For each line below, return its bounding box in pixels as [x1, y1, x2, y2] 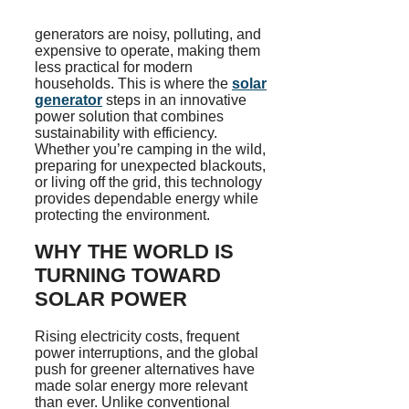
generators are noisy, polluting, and [35, 26, 261, 43]
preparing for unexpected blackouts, [35, 158, 266, 174]
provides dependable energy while [35, 191, 258, 207]
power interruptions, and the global [35, 344, 258, 361]
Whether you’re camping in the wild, [35, 142, 266, 158]
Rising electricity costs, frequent [35, 328, 239, 344]
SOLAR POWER [35, 288, 187, 311]
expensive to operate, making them [35, 43, 260, 59]
